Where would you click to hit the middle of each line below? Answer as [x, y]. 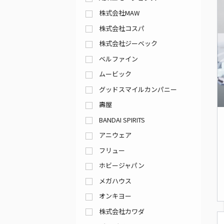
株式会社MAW [119, 13]
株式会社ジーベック [128, 43]
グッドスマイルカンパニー [138, 89]
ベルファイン [118, 58]
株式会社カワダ [122, 211]
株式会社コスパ [122, 28]
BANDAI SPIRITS [122, 119]
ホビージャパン [122, 165]
